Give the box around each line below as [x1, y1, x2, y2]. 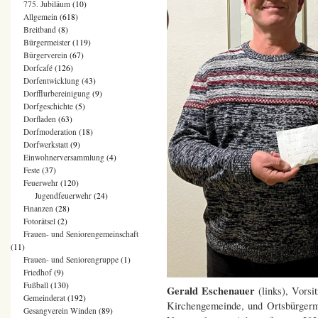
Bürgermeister [23, 37, 70, 48]
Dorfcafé [23, 62, 53, 74]
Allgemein [23, 11, 57, 23]
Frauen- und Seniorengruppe [23, 254, 119, 265]
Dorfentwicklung [23, 75, 79, 87]
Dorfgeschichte [23, 101, 73, 112]
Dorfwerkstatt [23, 139, 68, 150]
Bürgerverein [23, 50, 67, 61]
